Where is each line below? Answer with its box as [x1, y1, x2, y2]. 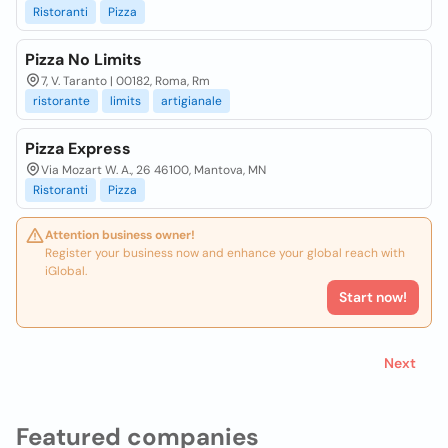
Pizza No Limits [25, 49, 142, 70]
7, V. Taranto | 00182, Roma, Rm [41, 73, 210, 89]
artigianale [161, 93, 222, 109]
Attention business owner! [45, 227, 195, 243]
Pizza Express [25, 138, 131, 159]
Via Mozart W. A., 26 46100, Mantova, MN [41, 162, 266, 178]
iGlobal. [45, 263, 87, 279]
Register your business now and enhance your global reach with [45, 245, 405, 261]
